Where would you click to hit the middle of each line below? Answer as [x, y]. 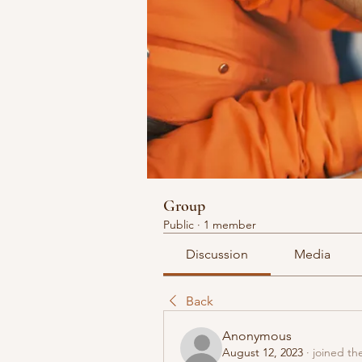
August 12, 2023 [263, 352]
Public [179, 225]
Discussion [217, 254]
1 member [230, 225]
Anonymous [257, 336]
